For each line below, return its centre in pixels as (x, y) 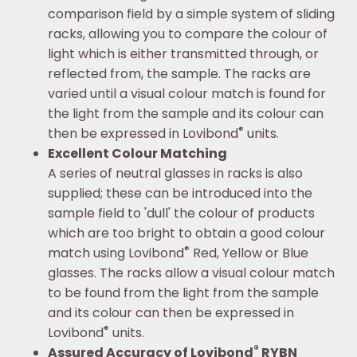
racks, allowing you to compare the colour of (188, 33)
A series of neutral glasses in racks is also (175, 173)
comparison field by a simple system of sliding (191, 14)
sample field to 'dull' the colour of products (181, 213)
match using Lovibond (116, 253)
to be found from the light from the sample (183, 292)
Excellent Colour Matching (137, 153)
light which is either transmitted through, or (183, 53)
